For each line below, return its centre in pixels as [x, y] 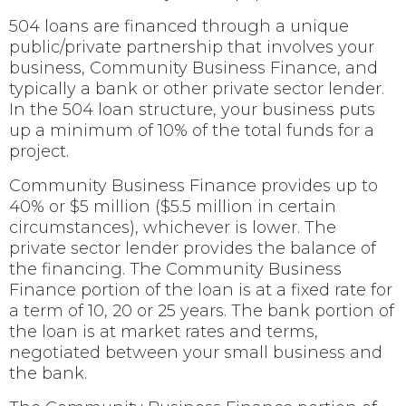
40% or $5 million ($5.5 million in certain [173, 206]
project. [39, 151]
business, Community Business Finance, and [193, 68]
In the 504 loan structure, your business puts [192, 109]
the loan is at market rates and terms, [164, 331]
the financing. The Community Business [175, 269]
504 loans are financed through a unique [179, 26]
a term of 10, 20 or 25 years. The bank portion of [202, 310]
